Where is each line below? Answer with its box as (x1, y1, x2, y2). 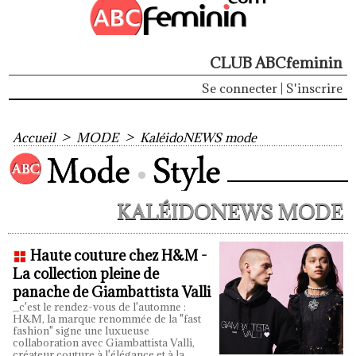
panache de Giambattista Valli (13, 283, 211, 301)
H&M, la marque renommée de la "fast (13, 311, 201, 326)
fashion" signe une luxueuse (13, 323, 149, 338)
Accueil (13, 130, 55, 145)
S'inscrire (286, 80, 342, 96)
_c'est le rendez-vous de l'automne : (13, 300, 186, 314)
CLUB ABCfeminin (210, 53, 342, 72)
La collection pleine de (13, 265, 159, 283)
